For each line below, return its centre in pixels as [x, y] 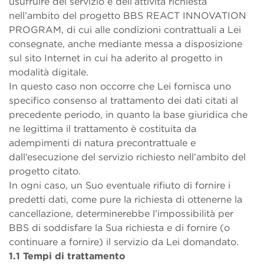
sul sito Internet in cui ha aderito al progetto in [116, 58]
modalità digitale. [49, 72]
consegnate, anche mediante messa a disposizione [126, 44]
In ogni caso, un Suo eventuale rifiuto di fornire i [120, 186]
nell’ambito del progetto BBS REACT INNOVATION [128, 16]
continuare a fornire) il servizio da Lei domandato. [124, 242]
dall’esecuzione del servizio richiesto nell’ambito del [127, 157]
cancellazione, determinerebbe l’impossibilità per [121, 214]
